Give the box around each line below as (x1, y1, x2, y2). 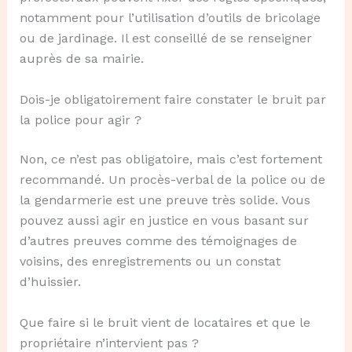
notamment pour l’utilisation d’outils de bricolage (19, 10, 321, 26)
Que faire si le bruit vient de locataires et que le (19, 314, 310, 330)
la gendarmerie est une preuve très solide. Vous (19, 192, 310, 207)
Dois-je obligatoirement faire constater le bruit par (19, 91, 326, 107)
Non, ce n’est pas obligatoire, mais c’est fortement (19, 151, 322, 167)
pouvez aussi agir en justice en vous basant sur (19, 212, 309, 228)
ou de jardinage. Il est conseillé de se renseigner (19, 31, 312, 46)
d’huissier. (19, 273, 81, 289)
